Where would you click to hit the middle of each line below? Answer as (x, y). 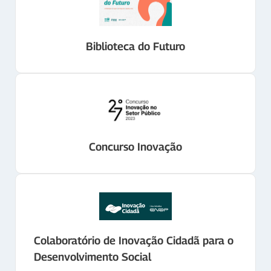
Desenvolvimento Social (93, 256)
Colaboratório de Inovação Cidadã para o (134, 240)
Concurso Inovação (135, 146)
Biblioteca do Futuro (135, 46)
